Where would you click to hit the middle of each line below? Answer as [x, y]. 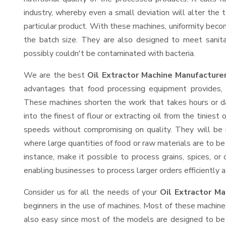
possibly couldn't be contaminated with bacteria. [109, 53]
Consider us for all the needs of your [92, 192]
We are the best [56, 75]
